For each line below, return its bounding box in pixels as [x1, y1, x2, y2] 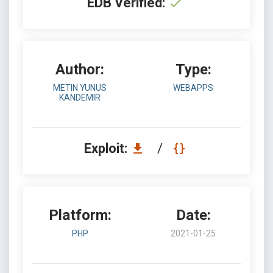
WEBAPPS [173, 83, 213, 93]
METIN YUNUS [53, 83, 107, 93]
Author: [55, 61, 104, 78]
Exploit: [83, 141, 130, 156]
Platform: [48, 207, 112, 224]
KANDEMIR [59, 93, 101, 102]
